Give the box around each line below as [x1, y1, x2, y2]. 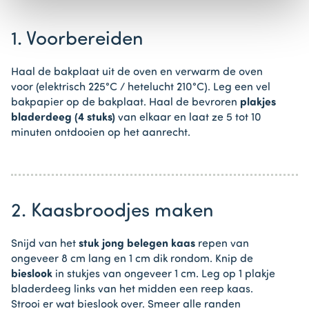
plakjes [240, 97, 276, 109]
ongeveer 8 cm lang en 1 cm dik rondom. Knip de [11, 254, 253, 266]
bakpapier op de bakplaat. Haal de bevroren [11, 97, 240, 109]
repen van [195, 239, 249, 250]
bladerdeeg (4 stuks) [11, 112, 115, 124]
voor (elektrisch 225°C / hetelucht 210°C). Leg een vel [11, 82, 270, 94]
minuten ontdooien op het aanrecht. [11, 128, 190, 139]
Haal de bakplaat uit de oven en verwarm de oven [11, 67, 263, 79]
